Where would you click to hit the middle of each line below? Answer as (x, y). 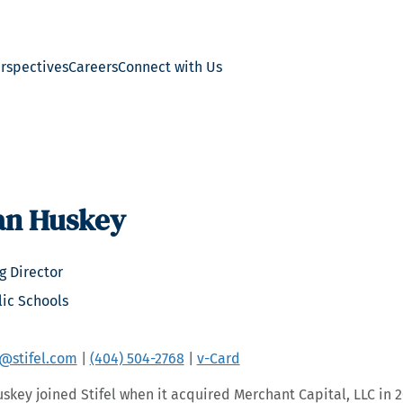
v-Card (218, 358)
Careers (94, 67)
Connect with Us (170, 67)
